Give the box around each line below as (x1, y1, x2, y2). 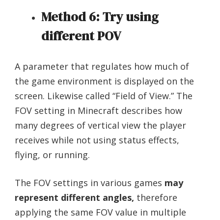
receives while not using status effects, (15, 134, 179, 146)
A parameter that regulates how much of (15, 60, 189, 72)
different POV (41, 27, 121, 45)
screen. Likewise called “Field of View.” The (15, 89, 192, 102)
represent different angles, (15, 191, 134, 203)
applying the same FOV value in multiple (15, 206, 186, 218)
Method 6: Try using (41, 7, 159, 26)
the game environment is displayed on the (15, 75, 194, 87)
